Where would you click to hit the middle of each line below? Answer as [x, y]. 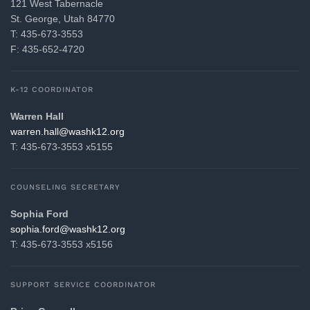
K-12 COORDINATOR [52, 90]
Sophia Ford [39, 214]
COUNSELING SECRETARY [65, 188]
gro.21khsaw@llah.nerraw [67, 132]
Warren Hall [37, 117]
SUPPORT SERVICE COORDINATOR [83, 285]
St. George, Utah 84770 [63, 19]
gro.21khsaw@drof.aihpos [68, 229]
